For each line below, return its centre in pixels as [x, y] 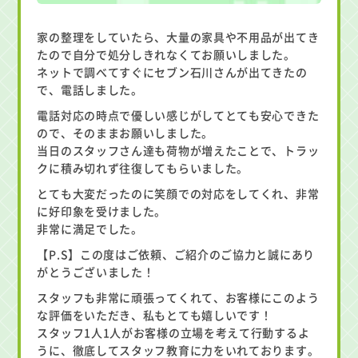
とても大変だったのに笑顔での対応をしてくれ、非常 [178, 194]
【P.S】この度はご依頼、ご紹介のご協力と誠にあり [176, 255]
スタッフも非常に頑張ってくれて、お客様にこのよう [178, 298]
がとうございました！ [96, 272]
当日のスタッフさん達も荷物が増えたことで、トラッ [178, 151]
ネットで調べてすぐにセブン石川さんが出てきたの [172, 72]
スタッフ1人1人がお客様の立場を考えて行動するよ [173, 333]
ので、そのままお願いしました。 [125, 133]
